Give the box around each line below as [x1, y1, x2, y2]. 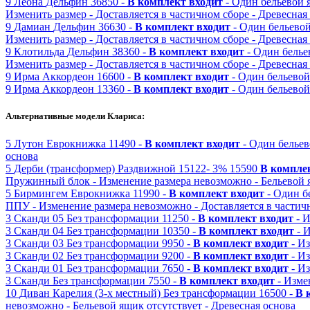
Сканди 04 [14, 224, 64, 237]
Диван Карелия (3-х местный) [19, 286, 161, 299]
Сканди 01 [14, 262, 64, 274]
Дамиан [14, 21, 51, 33]
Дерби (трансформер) [14, 162, 115, 174]
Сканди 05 [14, 212, 64, 224]
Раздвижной [118, 162, 176, 174]
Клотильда [14, 46, 64, 58]
